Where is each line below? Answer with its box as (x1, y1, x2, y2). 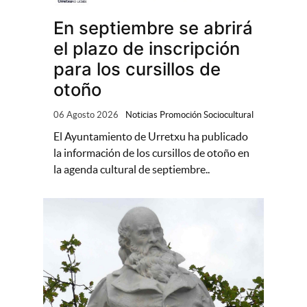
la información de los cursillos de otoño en (53, 147, 249, 160)
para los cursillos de (53, 58, 221, 79)
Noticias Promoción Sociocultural (125, 110, 254, 121)
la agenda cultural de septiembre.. (53, 163, 210, 176)
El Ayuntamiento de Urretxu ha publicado (53, 130, 248, 143)
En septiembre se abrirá (53, 16, 253, 38)
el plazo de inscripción (53, 37, 240, 59)
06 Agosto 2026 (53, 110, 119, 121)
